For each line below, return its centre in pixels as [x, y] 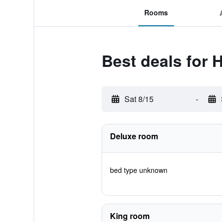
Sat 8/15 [139, 99]
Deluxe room [134, 136]
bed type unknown [139, 170]
